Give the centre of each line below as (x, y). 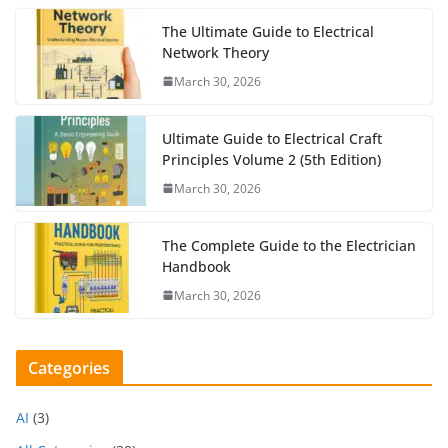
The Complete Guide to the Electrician (289, 245)
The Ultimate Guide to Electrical (268, 31)
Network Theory (215, 52)
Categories (69, 367)
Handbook (196, 266)
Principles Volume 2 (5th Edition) (271, 159)
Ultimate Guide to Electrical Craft (272, 138)
